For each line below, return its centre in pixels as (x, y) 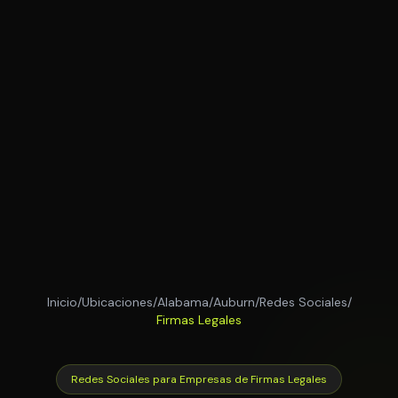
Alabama (183, 302)
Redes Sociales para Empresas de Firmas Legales (199, 379)
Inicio (62, 302)
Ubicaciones (117, 302)
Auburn (234, 302)
